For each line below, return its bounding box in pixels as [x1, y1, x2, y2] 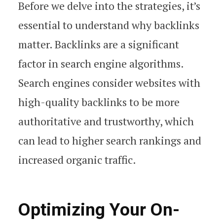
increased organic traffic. [18, 152, 136, 167]
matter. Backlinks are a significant [18, 37, 179, 52]
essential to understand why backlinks [18, 18, 199, 33]
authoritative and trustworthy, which [18, 114, 194, 129]
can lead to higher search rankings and [18, 133, 201, 148]
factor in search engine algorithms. [18, 56, 184, 71]
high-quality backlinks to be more [18, 95, 180, 110]
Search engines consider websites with [18, 75, 200, 90]
